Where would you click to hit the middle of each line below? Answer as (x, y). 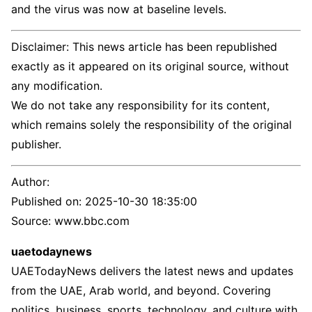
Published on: (48, 201)
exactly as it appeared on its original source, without (150, 66)
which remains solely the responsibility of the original (151, 125)
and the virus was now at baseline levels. (119, 9)
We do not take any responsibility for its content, (140, 105)
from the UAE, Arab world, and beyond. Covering (141, 290)
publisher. (36, 144)
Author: (30, 182)
